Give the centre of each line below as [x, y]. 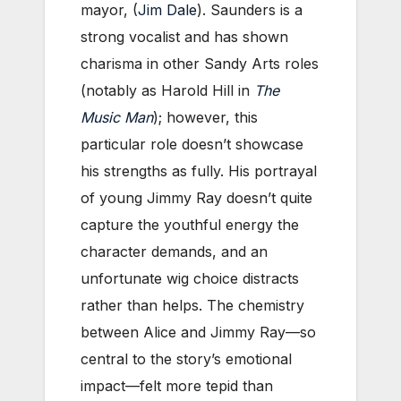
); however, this [205, 117]
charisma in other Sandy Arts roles [200, 63]
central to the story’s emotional [186, 358]
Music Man [117, 117]
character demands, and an [174, 251]
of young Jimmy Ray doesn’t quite [196, 197]
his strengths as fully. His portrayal [199, 171]
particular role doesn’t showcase [192, 144]
